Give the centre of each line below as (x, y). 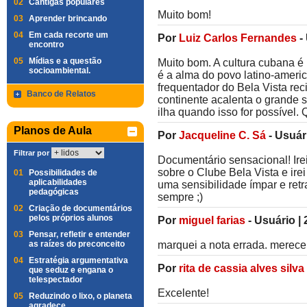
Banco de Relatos (61, 94)
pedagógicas (54, 192)
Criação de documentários (81, 208)
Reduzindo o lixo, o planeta (81, 296)
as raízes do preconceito (77, 244)
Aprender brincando (68, 19)
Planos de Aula (53, 131)
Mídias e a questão (65, 61)
